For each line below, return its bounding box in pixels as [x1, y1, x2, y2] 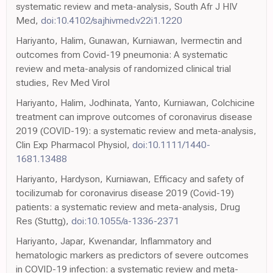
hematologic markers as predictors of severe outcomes [16, 249, 249, 261]
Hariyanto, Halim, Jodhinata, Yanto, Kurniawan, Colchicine [16, 97, 255, 109]
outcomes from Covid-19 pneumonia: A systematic [16, 49, 228, 61]
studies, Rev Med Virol [16, 77, 110, 89]
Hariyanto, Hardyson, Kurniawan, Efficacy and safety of [16, 173, 244, 185]
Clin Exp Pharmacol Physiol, [16, 139, 132, 151]
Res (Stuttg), [16, 215, 71, 227]
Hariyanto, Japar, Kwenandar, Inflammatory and [16, 235, 211, 247]
